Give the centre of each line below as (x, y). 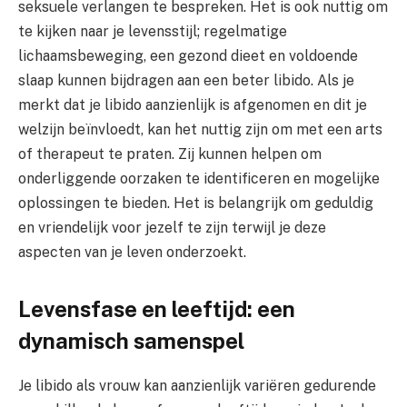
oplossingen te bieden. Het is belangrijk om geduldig (196, 203)
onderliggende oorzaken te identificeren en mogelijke (199, 178)
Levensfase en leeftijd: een (157, 309)
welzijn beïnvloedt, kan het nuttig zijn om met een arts (200, 129)
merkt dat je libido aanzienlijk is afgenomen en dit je (193, 104)
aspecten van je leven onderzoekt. (132, 252)
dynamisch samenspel (131, 341)
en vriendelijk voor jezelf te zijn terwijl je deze (172, 227)
